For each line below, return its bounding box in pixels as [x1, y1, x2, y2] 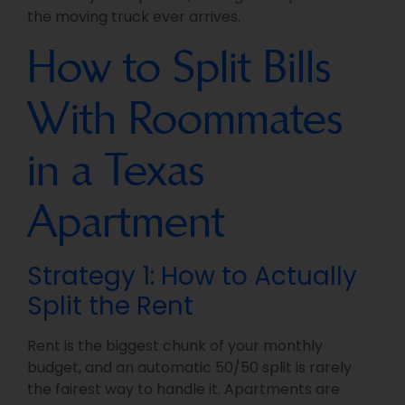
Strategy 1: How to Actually [27, 259, 357, 295]
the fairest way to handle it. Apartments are [27, 379, 340, 400]
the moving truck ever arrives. [27, 5, 240, 27]
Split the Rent [27, 288, 193, 325]
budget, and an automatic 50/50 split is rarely [27, 357, 352, 379]
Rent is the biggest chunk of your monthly [27, 335, 323, 357]
